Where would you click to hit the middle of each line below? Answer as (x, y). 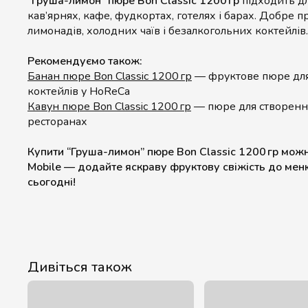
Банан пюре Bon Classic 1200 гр (110, 76)
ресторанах (57, 122)
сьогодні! (52, 182)
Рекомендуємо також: (85, 61)
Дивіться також (80, 267)
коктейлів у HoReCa (79, 91)
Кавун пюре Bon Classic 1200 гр (109, 107)
